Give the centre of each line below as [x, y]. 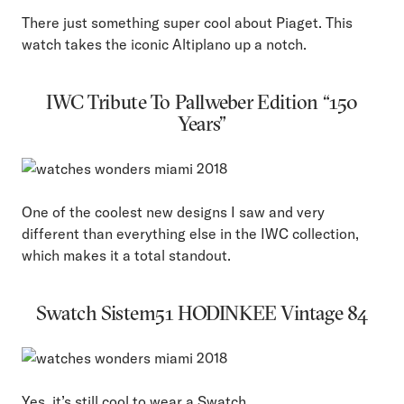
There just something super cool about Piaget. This [187, 23]
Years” [202, 124]
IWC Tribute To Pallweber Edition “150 [202, 102]
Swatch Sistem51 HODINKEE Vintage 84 [202, 313]
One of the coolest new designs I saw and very [173, 212]
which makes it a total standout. [126, 256]
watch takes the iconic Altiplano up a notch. [164, 45]
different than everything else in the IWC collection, [190, 234]
